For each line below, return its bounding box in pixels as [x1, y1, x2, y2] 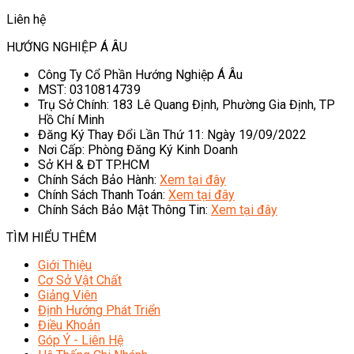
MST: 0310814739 [38, 82, 141, 98]
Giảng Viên [38, 288, 97, 303]
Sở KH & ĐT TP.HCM [38, 157, 149, 173]
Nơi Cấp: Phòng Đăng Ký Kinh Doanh [38, 142, 238, 158]
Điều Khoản [38, 318, 100, 333]
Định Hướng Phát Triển [38, 303, 160, 318]
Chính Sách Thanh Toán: [38, 187, 168, 203]
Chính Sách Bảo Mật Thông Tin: [38, 202, 211, 218]
